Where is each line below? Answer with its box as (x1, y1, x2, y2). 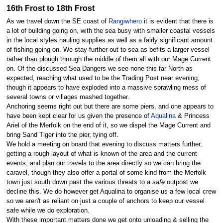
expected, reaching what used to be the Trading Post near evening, (6, 75, 200, 82)
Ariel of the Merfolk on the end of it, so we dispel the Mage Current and (6, 122, 211, 129)
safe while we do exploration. (6, 207, 90, 215)
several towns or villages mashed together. (6, 94, 129, 101)
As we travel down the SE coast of (6, 18, 109, 25)
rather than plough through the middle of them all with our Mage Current (6, 56, 211, 63)
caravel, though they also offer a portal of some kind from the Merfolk (6, 169, 206, 177)
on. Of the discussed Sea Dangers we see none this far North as (6, 65, 193, 73)
